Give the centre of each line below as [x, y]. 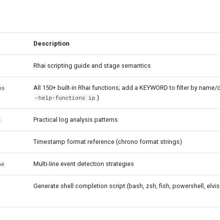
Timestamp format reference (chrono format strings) [108, 142]
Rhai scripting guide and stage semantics [92, 66]
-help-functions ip [65, 98]
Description [51, 43]
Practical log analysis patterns [76, 120]
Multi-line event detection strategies [84, 164]
